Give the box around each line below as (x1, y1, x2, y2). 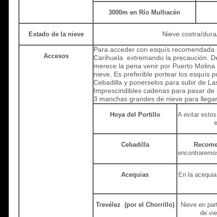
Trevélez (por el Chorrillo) (95, 201, 174, 208)
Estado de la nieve (28, 30, 84, 38)
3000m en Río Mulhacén (108, 8, 180, 16)
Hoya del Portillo (109, 110, 160, 118)
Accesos (43, 52, 69, 60)
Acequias (121, 170, 149, 178)
